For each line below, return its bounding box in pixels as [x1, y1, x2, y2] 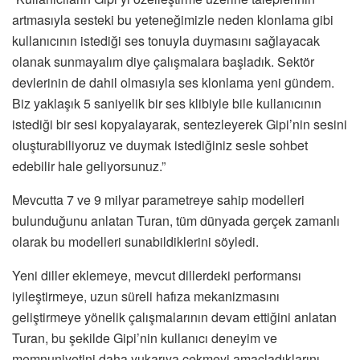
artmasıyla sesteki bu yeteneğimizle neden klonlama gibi [12, 10, 333, 29]
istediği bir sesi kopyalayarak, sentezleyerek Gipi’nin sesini [12, 114, 347, 133]
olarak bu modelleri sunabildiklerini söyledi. [12, 231, 259, 251]
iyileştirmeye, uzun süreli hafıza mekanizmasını [12, 286, 280, 305]
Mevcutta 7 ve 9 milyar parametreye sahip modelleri [12, 190, 305, 209]
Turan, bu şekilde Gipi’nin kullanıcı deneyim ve [12, 328, 277, 347]
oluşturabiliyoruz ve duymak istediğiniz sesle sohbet [12, 135, 308, 154]
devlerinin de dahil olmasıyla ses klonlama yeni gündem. [12, 72, 334, 92]
